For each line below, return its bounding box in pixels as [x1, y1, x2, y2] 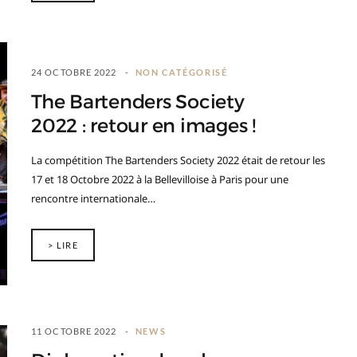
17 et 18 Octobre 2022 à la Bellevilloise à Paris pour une [31, 172, 288, 186]
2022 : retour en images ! [31, 114, 256, 138]
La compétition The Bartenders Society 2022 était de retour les [31, 153, 325, 167]
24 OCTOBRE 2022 [31, 67, 117, 77]
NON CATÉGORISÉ [135, 67, 228, 77]
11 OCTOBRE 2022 [31, 326, 117, 336]
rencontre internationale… [31, 191, 155, 206]
